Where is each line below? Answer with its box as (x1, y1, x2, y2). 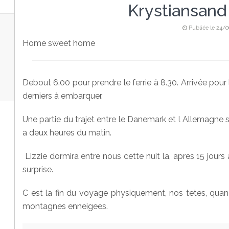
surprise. (22, 165, 53, 174)
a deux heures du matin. (22, 128, 111, 138)
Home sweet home (22, 38, 95, 48)
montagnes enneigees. (22, 201, 108, 211)
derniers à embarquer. (22, 91, 105, 101)
